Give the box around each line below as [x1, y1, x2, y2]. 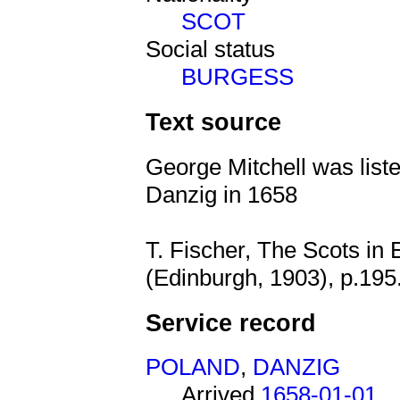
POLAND [146, 354, 240, 381]
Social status [146, 36, 275, 63]
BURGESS [181, 63, 294, 91]
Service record [146, 308, 316, 337]
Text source [146, 108, 281, 137]
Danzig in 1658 [146, 180, 297, 208]
